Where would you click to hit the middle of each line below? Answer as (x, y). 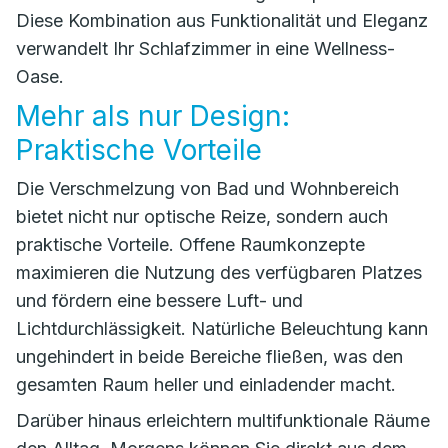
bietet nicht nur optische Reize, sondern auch (202, 216)
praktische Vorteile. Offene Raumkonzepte (190, 244)
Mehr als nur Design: (153, 116)
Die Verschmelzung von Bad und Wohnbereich (207, 188)
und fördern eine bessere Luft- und (159, 300)
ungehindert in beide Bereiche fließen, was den (209, 356)
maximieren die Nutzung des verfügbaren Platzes (219, 272)
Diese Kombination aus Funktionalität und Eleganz (222, 20)
